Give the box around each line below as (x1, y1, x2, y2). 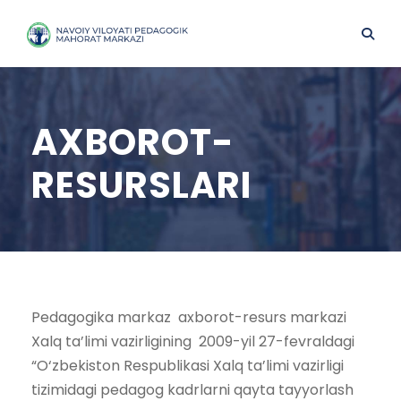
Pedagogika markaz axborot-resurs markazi (31, 307, 346, 328)
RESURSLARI (31, 160, 252, 210)
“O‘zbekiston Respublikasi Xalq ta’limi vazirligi (31, 355, 344, 376)
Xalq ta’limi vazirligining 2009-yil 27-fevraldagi (31, 331, 354, 352)
